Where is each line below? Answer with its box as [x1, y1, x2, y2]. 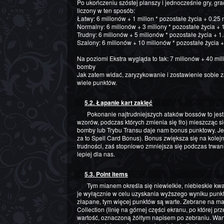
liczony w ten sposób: [77, 6, 135, 15]
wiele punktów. [77, 78, 117, 87]
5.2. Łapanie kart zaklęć [84, 98, 152, 107]
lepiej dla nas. [77, 149, 115, 158]
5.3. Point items [84, 169, 128, 178]
